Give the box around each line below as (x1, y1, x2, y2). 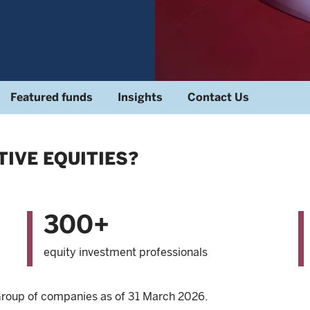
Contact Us (188, 91, 249, 104)
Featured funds (10, 91, 93, 104)
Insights (118, 91, 163, 104)
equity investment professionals (44, 246, 208, 259)
